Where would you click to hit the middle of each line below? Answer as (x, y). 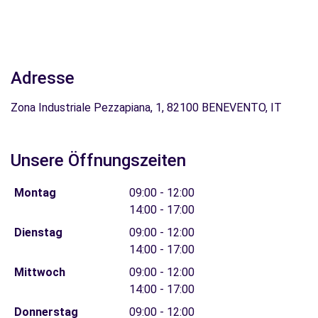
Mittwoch (39, 272)
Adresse (43, 78)
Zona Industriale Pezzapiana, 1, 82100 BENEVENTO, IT (146, 108)
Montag (35, 193)
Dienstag (38, 232)
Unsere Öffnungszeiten (98, 160)
